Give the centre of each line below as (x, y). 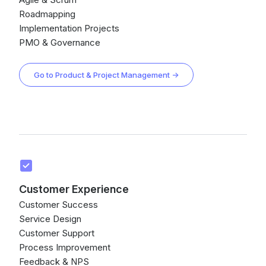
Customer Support (57, 233)
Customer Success (58, 205)
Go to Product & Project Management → (106, 75)
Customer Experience (74, 189)
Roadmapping (47, 14)
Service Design (50, 219)
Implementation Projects (69, 28)
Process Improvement (65, 247)
